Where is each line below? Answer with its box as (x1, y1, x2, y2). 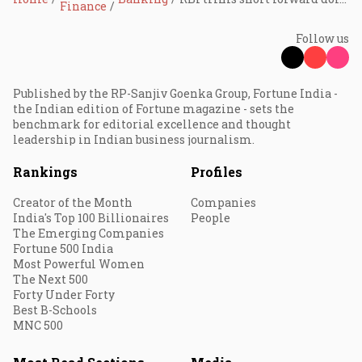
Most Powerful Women (13, 256, 145, 271)
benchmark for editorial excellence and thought (13, 116, 291, 132)
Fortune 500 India (13, 241, 113, 256)
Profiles (191, 163, 242, 180)
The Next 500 (13, 271, 88, 287)
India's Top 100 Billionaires (13, 210, 169, 225)
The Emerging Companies (13, 225, 164, 241)
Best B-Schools (13, 302, 97, 318)
